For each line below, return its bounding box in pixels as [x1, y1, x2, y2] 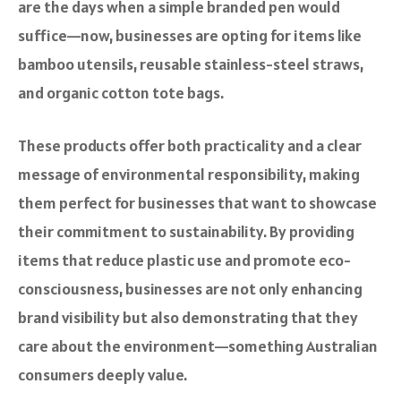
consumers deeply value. [18, 364, 187, 386]
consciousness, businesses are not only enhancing [18, 278, 363, 300]
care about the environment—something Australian [18, 336, 378, 357]
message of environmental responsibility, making [18, 164, 360, 185]
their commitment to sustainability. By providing [18, 221, 354, 243]
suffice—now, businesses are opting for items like [18, 25, 362, 47]
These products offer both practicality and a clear [18, 135, 362, 157]
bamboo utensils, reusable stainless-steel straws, [18, 54, 363, 75]
